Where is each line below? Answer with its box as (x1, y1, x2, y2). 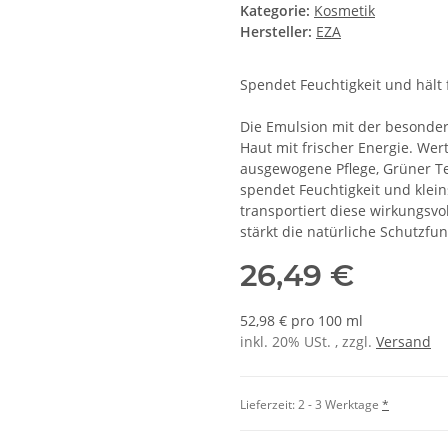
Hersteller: (240, 22, 312, 42)
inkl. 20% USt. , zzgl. (240, 332, 376, 352)
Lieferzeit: (240, 396, 298, 414)
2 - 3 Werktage (298, 396, 382, 414)
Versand (376, 332, 431, 352)
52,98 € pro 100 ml (240, 311, 363, 331)
